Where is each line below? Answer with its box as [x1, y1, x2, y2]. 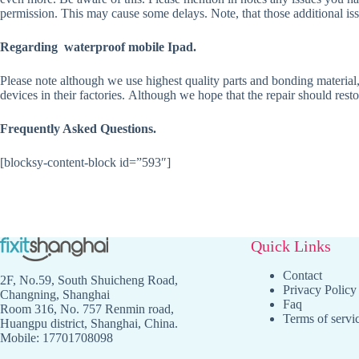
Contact [282, 268, 322, 283]
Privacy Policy [282, 283, 357, 297]
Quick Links [250, 237, 331, 256]
